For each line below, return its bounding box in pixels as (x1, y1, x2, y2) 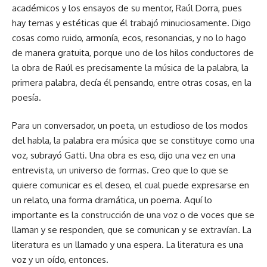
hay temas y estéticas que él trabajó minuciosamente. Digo (12, 17, 251, 29)
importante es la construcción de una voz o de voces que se (12, 209, 254, 221)
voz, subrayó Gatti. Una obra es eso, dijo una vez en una (12, 150, 235, 162)
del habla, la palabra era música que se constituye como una (12, 135, 254, 147)
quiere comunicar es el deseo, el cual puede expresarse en (12, 179, 249, 191)
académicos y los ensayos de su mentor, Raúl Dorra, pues (12, 2, 242, 14)
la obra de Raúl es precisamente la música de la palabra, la (12, 61, 249, 73)
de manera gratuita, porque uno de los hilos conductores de (12, 46, 254, 58)
